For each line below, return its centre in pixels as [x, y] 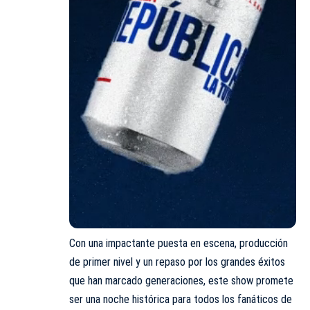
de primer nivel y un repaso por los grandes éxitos [177, 262]
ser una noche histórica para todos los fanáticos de [181, 299]
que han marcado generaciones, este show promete [181, 280]
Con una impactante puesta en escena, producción [179, 243]
